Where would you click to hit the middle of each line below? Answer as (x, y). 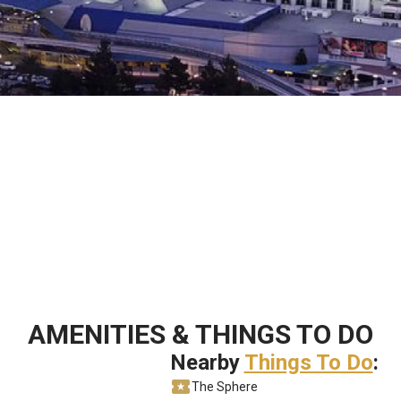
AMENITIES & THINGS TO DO (200, 334)
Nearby (207, 362)
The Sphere (224, 386)
